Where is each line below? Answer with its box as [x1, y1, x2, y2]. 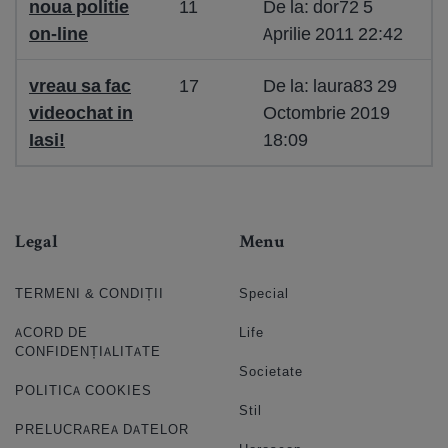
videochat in [29, 101, 133, 124]
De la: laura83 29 [263, 74, 397, 97]
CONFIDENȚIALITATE [15, 343, 161, 360]
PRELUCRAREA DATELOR [15, 421, 189, 438]
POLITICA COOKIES [15, 382, 152, 399]
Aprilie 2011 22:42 [263, 22, 403, 45]
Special [239, 285, 289, 302]
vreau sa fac [29, 74, 131, 97]
